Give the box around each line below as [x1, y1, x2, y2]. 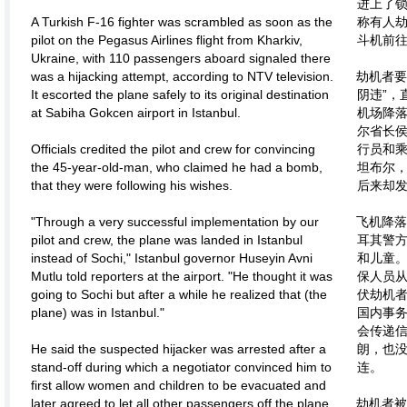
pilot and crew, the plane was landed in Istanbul [31, 233, 303, 247]
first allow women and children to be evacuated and [31, 378, 326, 392]
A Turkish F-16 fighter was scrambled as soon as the [31, 15, 333, 29]
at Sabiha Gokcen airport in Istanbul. [31, 105, 241, 120]
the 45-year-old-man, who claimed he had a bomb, [31, 160, 323, 174]
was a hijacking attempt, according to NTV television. [31, 69, 333, 84]
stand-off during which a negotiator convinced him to [31, 360, 332, 374]
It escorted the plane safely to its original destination [31, 87, 329, 102]
